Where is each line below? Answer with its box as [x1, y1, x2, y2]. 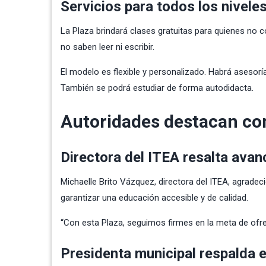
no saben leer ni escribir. [61, 41, 154, 52]
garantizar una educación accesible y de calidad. [61, 192, 248, 203]
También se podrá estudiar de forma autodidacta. [61, 82, 254, 93]
